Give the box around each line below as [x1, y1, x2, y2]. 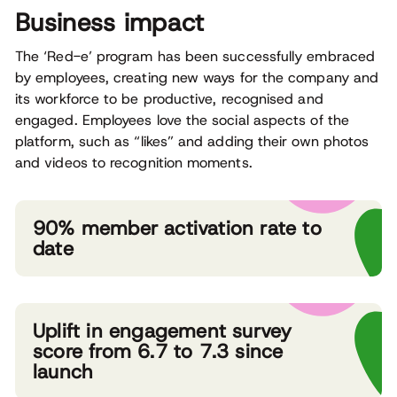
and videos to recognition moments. [15, 153, 253, 172]
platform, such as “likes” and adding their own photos [15, 132, 370, 151]
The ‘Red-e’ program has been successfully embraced [15, 47, 375, 66]
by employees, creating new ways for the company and [15, 68, 379, 87]
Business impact [15, 6, 205, 39]
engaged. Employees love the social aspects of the [15, 111, 349, 129]
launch [33, 359, 94, 385]
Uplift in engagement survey [33, 318, 292, 344]
